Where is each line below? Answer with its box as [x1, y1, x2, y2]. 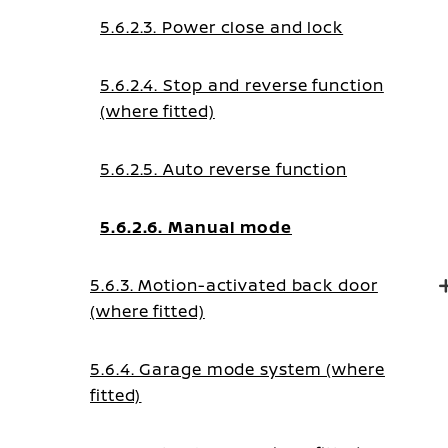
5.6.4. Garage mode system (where [90, 358, 385, 380]
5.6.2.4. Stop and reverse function [100, 74, 384, 96]
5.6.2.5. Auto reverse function [100, 158, 347, 180]
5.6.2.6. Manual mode [100, 216, 292, 238]
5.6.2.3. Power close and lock [100, 16, 344, 38]
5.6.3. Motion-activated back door [90, 274, 378, 296]
